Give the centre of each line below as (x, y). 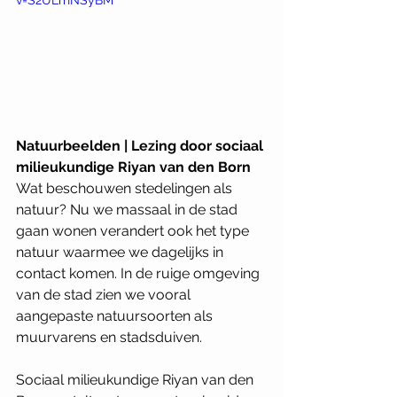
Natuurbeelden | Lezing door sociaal (141, 145)
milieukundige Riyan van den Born (133, 167)
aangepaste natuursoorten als (116, 315)
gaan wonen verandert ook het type (134, 230)
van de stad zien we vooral (105, 294)
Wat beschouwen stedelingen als (126, 188)
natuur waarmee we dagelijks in (121, 252)
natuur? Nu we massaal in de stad (128, 209)
